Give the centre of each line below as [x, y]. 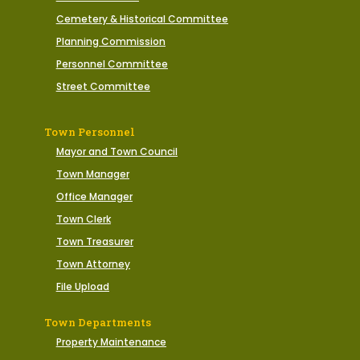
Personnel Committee [112, 64]
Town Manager [92, 174]
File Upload [82, 287]
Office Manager [94, 197]
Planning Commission [110, 42]
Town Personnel [89, 132]
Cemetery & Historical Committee [142, 19]
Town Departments [97, 323]
